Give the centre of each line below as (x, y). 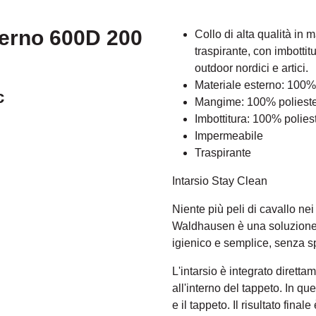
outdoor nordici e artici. (251, 68)
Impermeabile (229, 135)
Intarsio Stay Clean (220, 181)
